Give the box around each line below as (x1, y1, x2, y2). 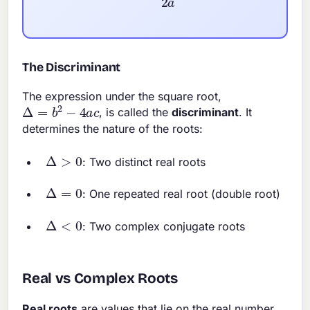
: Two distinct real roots (82, 154, 206, 169)
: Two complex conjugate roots (82, 219, 245, 233)
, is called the (99, 105, 172, 120)
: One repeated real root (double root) (82, 187, 280, 201)
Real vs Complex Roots (22, 269, 178, 287)
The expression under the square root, (22, 89, 222, 104)
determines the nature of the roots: (22, 121, 203, 136)
